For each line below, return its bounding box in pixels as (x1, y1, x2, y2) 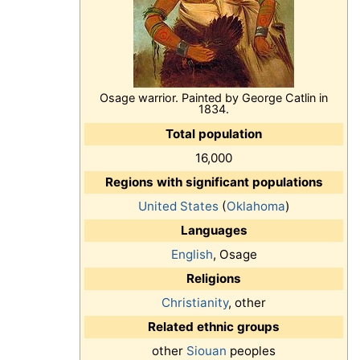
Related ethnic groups (148, 319, 280, 335)
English (170, 247, 213, 263)
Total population (166, 126, 262, 142)
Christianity (162, 295, 228, 311)
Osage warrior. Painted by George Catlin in (100, 91, 328, 105)
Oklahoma (226, 198, 285, 215)
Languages (180, 223, 247, 239)
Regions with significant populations (104, 174, 323, 190)
